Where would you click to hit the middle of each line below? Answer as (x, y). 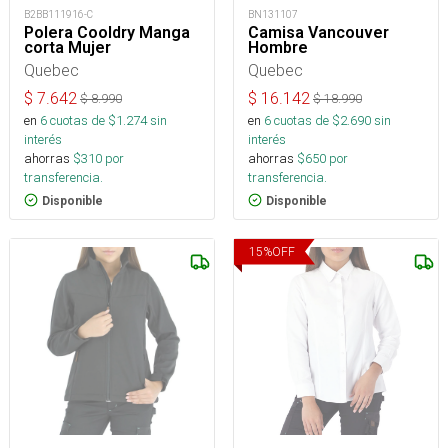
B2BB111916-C (58, 14)
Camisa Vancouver (318, 32)
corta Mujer (67, 47)
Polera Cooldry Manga (107, 32)
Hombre (278, 47)
